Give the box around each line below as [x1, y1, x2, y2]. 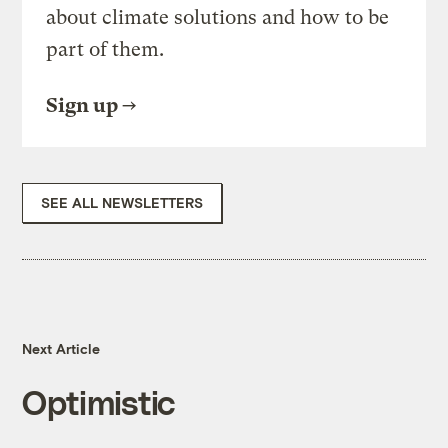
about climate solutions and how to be [46, 6, 390, 30]
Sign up [46, 94, 119, 118]
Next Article [22, 340, 101, 358]
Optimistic [22, 382, 176, 422]
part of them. [46, 38, 165, 62]
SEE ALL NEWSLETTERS [41, 194, 204, 212]
